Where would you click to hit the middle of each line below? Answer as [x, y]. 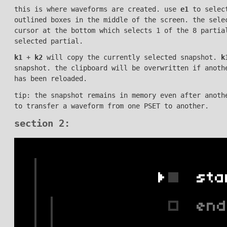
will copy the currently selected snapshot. [131, 58]
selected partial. [48, 41]
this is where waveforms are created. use [97, 9]
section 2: [42, 124]
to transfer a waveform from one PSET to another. [111, 106]
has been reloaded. [50, 79]
